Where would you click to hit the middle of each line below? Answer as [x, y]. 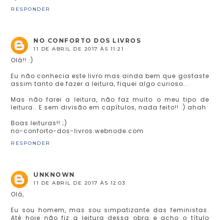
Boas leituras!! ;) [39, 123]
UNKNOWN [54, 175]
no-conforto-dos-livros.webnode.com [78, 131]
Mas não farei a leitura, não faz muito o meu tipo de [110, 100]
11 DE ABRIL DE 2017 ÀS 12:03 [80, 183]
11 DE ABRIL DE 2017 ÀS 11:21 [79, 49]
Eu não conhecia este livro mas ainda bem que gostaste [110, 76]
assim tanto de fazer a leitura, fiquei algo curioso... [100, 84]
